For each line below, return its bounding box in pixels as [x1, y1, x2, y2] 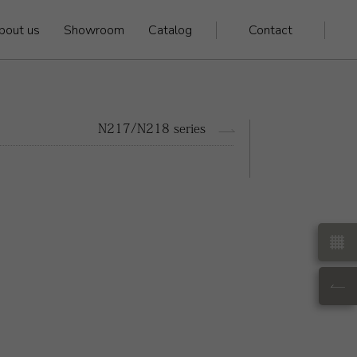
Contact [249, 21, 292, 39]
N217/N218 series [97, 122, 206, 135]
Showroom [64, 21, 124, 39]
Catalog [148, 21, 192, 39]
